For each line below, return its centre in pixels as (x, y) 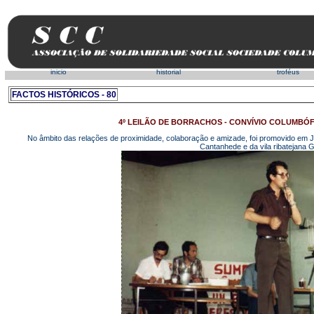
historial (168, 71)
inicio (58, 71)
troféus (288, 71)
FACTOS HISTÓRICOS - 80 (64, 94)
